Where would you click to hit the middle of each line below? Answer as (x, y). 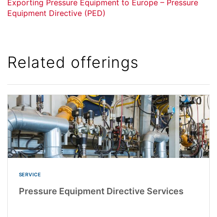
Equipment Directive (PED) (56, 13)
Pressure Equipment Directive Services (101, 191)
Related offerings (73, 62)
